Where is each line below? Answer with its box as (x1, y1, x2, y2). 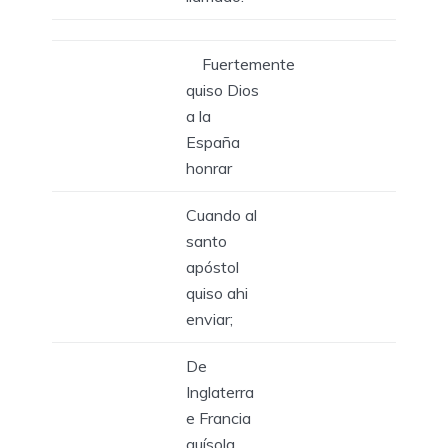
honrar (186, 157, 232, 178)
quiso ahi (186, 282, 248, 303)
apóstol (186, 256, 239, 277)
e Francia (186, 407, 251, 428)
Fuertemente (186, 53, 295, 74)
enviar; (186, 308, 233, 329)
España (186, 131, 240, 152)
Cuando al (186, 204, 257, 225)
